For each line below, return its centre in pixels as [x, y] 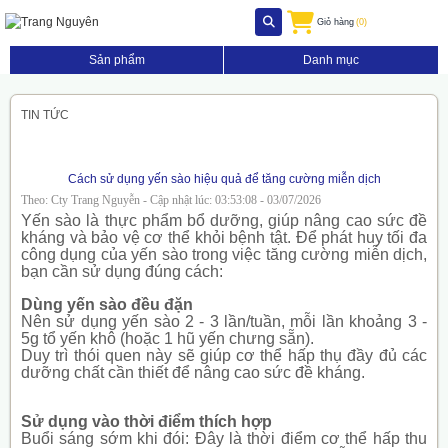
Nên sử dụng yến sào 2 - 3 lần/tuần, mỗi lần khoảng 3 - [224, 321]
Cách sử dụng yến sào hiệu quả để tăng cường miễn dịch [224, 178]
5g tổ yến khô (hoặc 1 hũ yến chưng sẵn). [167, 338]
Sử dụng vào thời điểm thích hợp [146, 421]
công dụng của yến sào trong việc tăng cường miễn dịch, [224, 254]
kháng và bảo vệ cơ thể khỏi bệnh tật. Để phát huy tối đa [224, 237]
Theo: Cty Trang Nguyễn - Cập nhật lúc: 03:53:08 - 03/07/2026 [171, 199]
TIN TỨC [45, 114]
